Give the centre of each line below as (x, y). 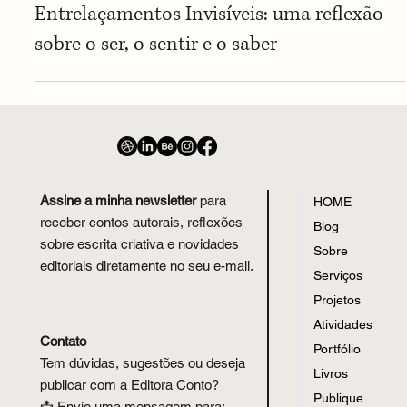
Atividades (342, 368)
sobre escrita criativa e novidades (139, 287)
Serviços (338, 319)
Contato (63, 385)
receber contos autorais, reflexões (141, 265)
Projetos (337, 344)
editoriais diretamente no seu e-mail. (146, 309)
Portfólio (337, 393)
